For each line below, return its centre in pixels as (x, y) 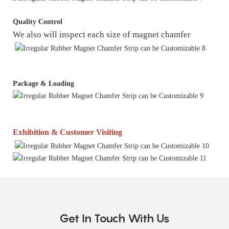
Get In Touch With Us (114, 219)
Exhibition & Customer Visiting (67, 132)
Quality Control (38, 21)
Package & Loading (43, 84)
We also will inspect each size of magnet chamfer (102, 34)
